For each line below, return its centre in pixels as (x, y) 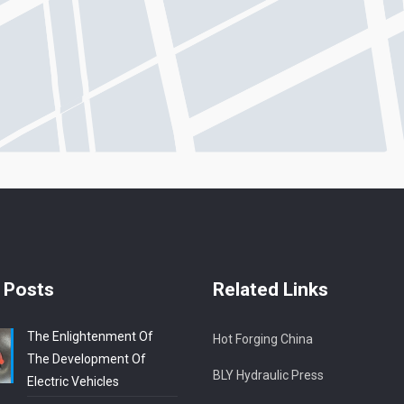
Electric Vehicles (73, 382)
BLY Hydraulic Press (268, 376)
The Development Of (87, 359)
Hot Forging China (263, 340)
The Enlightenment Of (91, 337)
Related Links (271, 290)
